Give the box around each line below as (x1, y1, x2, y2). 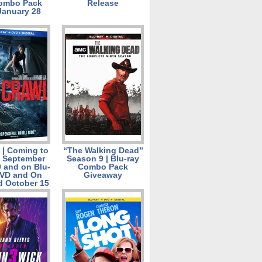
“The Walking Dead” (63, 146, 143, 155)
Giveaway (84, 170, 122, 180)
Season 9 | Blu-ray (67, 154, 139, 163)
